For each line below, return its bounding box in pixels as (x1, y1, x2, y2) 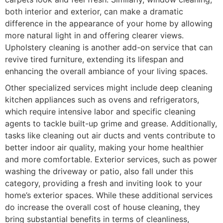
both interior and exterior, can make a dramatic (5, 6, 183, 16)
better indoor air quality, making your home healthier (5, 142, 204, 152)
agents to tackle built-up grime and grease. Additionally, (5, 118, 217, 128)
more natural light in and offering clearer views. (5, 30, 184, 40)
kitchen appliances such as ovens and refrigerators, (5, 94, 199, 105)
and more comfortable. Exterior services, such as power (5, 154, 217, 164)
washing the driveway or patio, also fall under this (5, 166, 193, 176)
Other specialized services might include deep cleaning (5, 82, 213, 93)
